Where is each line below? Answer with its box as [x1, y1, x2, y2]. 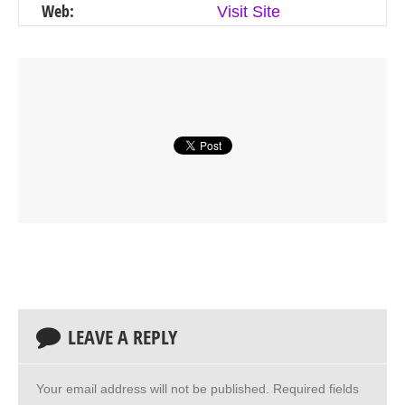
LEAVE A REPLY [68, 323, 177, 351]
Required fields [269, 381, 359, 396]
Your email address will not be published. [36, 381, 269, 396]
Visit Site [216, 2, 280, 21]
